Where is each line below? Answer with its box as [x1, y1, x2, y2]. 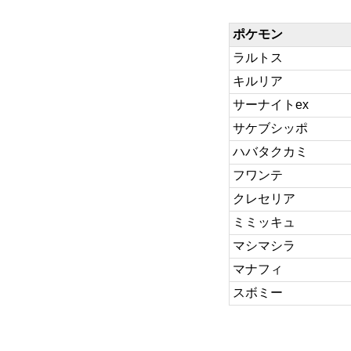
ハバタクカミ [233, 145, 308, 158]
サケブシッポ [233, 121, 308, 135]
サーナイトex [233, 98, 309, 111]
